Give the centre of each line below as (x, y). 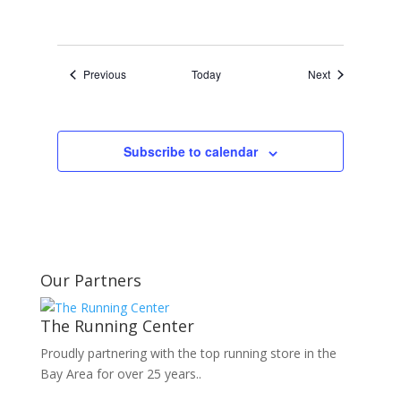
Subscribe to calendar (190, 152)
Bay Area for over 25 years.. (120, 374)
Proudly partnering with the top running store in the (188, 354)
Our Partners (90, 281)
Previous (105, 74)
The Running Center (117, 326)
